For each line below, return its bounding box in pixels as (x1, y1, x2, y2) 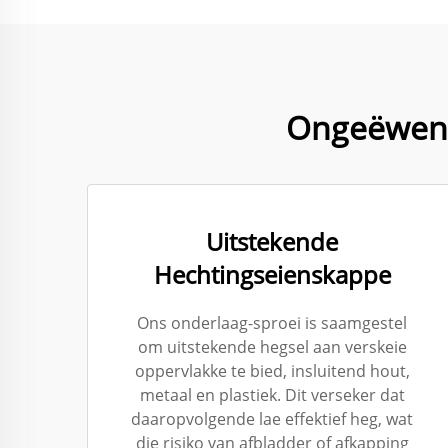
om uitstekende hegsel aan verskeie (137, 336, 407, 358)
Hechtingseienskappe (153, 258, 391, 291)
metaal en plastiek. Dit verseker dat (139, 384, 405, 406)
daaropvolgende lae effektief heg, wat (131, 408, 413, 430)
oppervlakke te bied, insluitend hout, (134, 360, 410, 382)
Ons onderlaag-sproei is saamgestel (137, 312, 407, 334)
